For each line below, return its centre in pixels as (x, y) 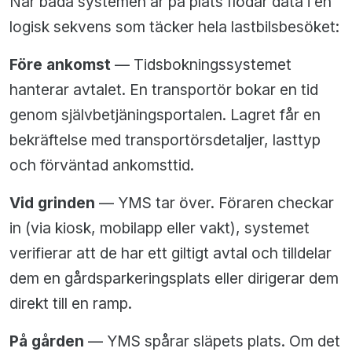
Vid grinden (52, 203)
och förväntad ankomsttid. (102, 165)
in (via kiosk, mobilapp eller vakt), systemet (159, 228)
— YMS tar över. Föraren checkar (214, 203)
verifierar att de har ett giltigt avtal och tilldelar (170, 253)
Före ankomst (60, 65)
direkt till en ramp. (71, 304)
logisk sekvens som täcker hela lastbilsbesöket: (174, 27)
